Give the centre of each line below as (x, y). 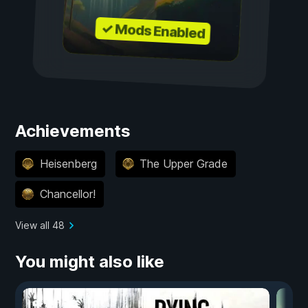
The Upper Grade (184, 164)
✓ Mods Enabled (153, 31)
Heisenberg (68, 164)
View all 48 (40, 225)
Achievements (73, 131)
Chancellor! (67, 194)
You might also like (90, 261)
